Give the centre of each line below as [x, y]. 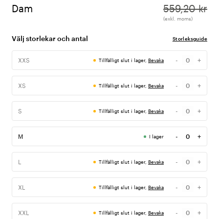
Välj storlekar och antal [50, 39]
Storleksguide [190, 39]
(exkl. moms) [178, 19]
